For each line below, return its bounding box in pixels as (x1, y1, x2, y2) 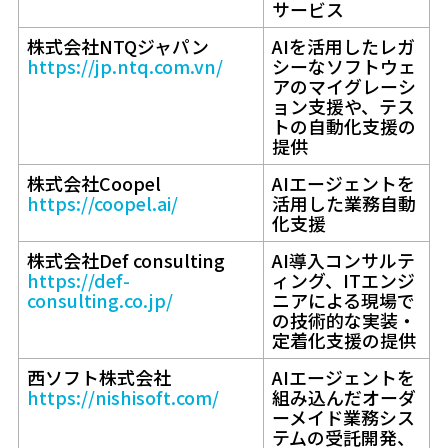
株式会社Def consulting (26, 246, 225, 273)
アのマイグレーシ (271, 72, 416, 99)
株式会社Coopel (26, 169, 161, 196)
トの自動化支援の (271, 112, 416, 139)
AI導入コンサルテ (271, 246, 415, 273)
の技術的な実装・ (271, 306, 416, 333)
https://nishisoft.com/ (26, 383, 219, 410)
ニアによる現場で (271, 286, 415, 313)
